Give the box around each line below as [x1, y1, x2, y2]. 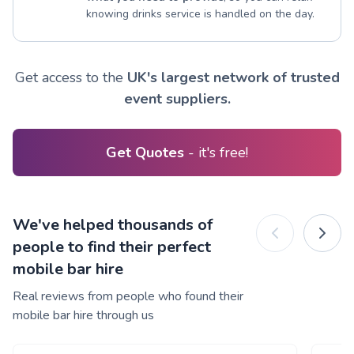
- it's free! [188, 142, 248, 162]
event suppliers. [123, 88, 231, 108]
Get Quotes [106, 142, 188, 162]
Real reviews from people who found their [13, 287, 243, 305]
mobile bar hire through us [13, 306, 154, 324]
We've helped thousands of [13, 213, 213, 235]
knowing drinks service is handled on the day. [86, 6, 314, 21]
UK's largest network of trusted [126, 67, 340, 87]
